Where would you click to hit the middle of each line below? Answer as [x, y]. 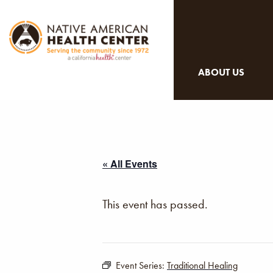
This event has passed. [155, 204]
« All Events [130, 164]
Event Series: [141, 265]
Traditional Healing [202, 265]
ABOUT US [221, 72]
